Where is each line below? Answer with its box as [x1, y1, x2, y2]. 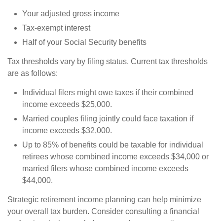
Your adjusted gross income [22, 9, 119, 18]
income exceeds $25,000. [22, 100, 112, 109]
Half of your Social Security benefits [22, 38, 147, 46]
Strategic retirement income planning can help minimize [7, 195, 201, 204]
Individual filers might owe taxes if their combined [22, 88, 193, 97]
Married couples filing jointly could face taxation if [22, 114, 193, 123]
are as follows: [7, 69, 58, 77]
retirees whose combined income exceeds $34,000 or [22, 152, 209, 161]
